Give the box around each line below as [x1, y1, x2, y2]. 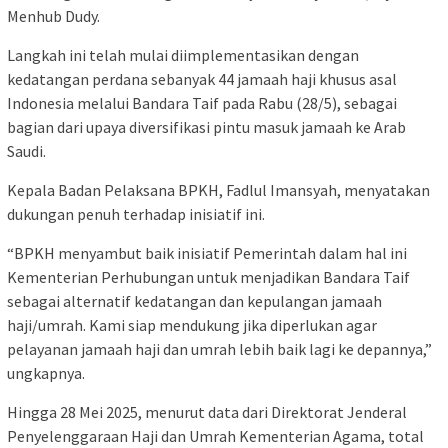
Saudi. [7, 141, 46, 162]
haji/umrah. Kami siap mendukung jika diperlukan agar [7, 315, 377, 336]
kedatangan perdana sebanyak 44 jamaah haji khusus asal [7, 69, 397, 90]
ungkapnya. [7, 363, 85, 384]
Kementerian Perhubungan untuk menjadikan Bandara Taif [7, 267, 410, 288]
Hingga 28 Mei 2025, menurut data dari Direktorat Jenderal [7, 402, 407, 423]
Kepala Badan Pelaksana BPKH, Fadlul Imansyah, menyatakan [7, 180, 430, 201]
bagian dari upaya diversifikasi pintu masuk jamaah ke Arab [7, 117, 406, 138]
